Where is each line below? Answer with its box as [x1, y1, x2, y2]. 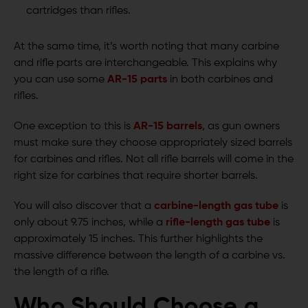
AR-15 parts [107, 74, 167, 86]
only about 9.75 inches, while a [14, 217, 163, 229]
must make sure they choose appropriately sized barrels [14, 137, 292, 149]
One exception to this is [14, 121, 131, 133]
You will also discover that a [14, 201, 151, 212]
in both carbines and [170, 74, 273, 86]
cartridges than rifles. [26, 5, 131, 17]
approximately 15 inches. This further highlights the [14, 234, 263, 245]
